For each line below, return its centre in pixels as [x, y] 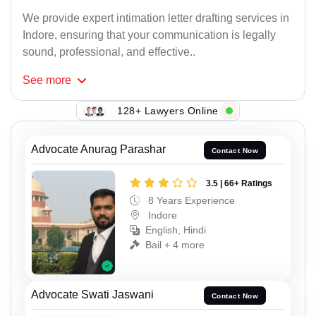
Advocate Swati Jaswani [92, 295]
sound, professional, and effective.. [109, 52]
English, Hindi [176, 230]
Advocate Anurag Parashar [98, 150]
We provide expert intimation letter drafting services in [156, 18]
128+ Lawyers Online [168, 110]
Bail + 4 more [175, 244]
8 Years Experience [190, 200]
